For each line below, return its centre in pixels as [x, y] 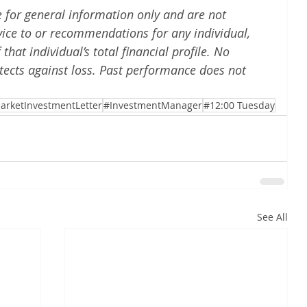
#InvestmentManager [153, 105]
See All [272, 217]
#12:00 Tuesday [239, 105]
